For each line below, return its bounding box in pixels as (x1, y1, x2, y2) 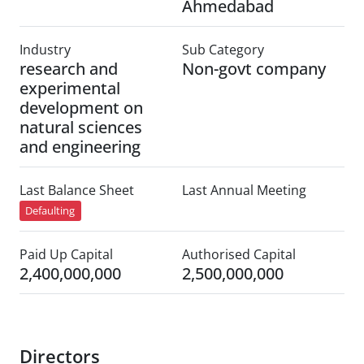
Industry (19, 41, 71, 58)
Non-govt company (182, 58, 326, 80)
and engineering (19, 136, 141, 158)
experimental (19, 77, 120, 99)
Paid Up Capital (19, 245, 113, 264)
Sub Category (182, 41, 264, 58)
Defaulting (25, 203, 76, 219)
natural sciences (19, 116, 142, 138)
